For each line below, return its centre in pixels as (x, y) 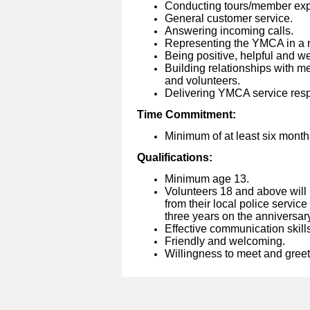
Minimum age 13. (207, 179)
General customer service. (229, 19)
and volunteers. (202, 81)
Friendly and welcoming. (225, 241)
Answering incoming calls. (229, 31)
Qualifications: (175, 158)
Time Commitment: (186, 115)
